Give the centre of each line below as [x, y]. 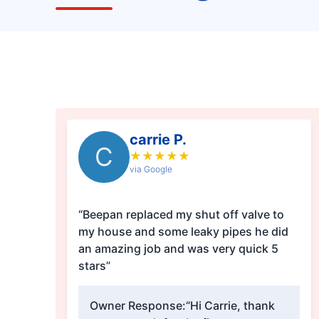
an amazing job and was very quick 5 [178, 249]
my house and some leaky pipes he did [183, 232]
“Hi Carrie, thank [230, 306]
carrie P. [158, 140]
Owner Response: [137, 306]
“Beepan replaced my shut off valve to [181, 215]
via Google [151, 169]
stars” [94, 266]
